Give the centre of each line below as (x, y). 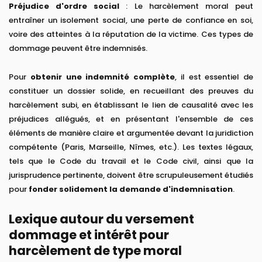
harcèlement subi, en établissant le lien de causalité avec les (131, 105)
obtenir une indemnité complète (102, 77)
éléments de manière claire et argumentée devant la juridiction (131, 133)
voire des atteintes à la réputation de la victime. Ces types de (131, 35)
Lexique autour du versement (101, 219)
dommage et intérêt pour (89, 235)
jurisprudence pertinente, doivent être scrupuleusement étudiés (131, 175)
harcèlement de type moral (95, 251)
